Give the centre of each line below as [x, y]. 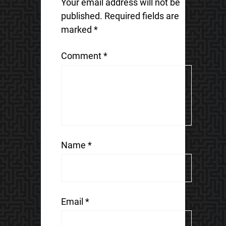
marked [77, 30]
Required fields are [142, 16]
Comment [82, 56]
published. [81, 16]
